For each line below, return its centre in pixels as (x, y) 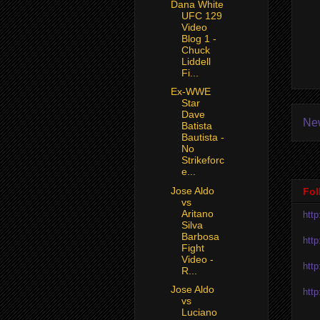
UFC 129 (201, 15)
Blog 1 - (199, 38)
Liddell (196, 61)
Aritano (197, 213)
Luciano (199, 312)
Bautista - (202, 137)
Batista (196, 126)
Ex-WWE (190, 92)
